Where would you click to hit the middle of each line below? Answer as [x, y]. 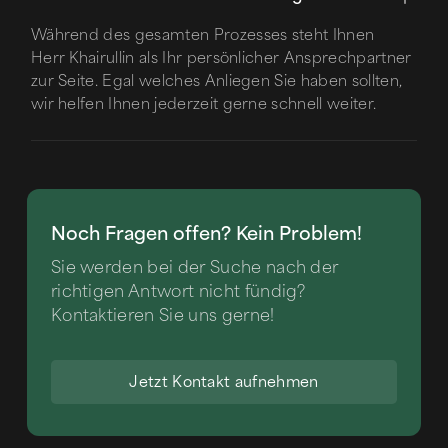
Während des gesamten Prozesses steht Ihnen [202, 35]
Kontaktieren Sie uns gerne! [162, 316]
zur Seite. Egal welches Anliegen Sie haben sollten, [216, 81]
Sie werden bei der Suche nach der [194, 268]
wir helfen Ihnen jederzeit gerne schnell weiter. [203, 104]
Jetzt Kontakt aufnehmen [224, 382]
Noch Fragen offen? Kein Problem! [206, 234]
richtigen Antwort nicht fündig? [178, 292]
